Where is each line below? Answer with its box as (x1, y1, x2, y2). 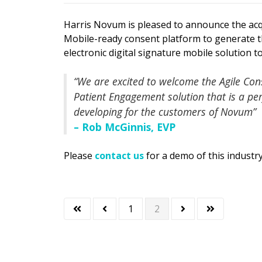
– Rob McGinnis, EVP (74, 120, 175, 135)
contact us (95, 149, 144, 163)
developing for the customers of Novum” (74, 105, 256, 119)
